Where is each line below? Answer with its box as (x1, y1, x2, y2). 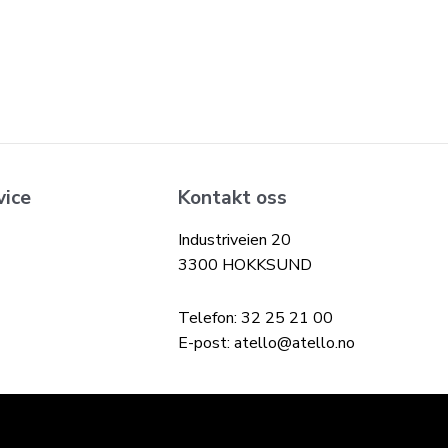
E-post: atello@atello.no (178, 332, 355, 354)
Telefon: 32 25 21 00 (178, 307, 333, 329)
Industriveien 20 (178, 229, 291, 251)
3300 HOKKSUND (178, 254, 312, 276)
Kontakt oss (178, 185, 287, 211)
